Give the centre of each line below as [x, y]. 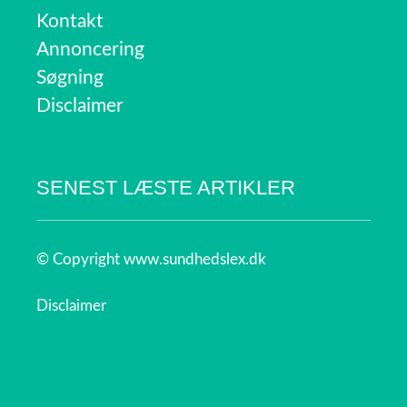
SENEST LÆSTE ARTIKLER [166, 188]
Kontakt [70, 22]
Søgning [70, 78]
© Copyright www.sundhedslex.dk [151, 260]
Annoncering [90, 50]
